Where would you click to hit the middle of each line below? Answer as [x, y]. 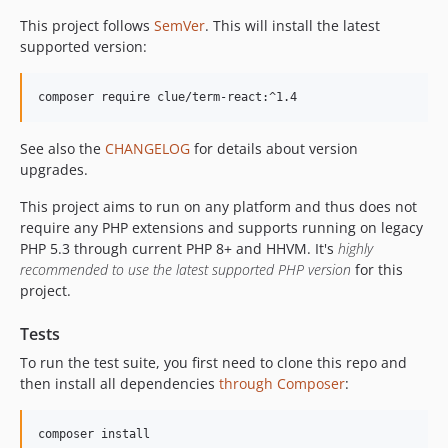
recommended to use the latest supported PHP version [185, 269]
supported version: [83, 46]
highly [355, 248]
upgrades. [54, 169]
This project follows [87, 25]
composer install [94, 433]
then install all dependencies [119, 383]
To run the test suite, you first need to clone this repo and [213, 362]
